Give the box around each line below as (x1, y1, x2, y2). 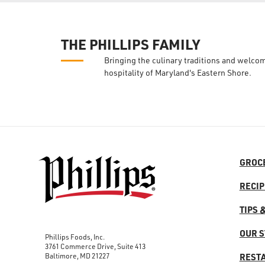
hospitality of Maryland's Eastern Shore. (104, 67, 252, 78)
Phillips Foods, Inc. (44, 232, 105, 241)
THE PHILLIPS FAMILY (61, 35, 201, 53)
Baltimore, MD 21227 (44, 251, 109, 260)
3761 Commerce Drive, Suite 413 (44, 241, 146, 251)
